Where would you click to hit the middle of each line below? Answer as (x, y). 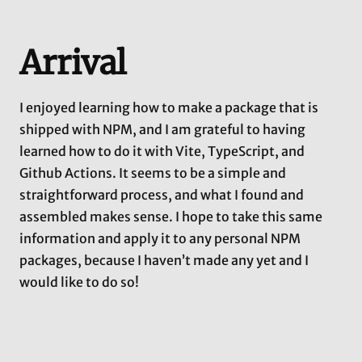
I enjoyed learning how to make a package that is (169, 108)
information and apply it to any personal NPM (160, 239)
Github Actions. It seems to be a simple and (153, 173)
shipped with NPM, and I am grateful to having (162, 130)
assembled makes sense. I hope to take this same (171, 217)
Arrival (73, 63)
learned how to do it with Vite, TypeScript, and (162, 152)
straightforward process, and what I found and (162, 195)
